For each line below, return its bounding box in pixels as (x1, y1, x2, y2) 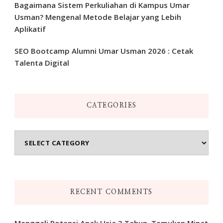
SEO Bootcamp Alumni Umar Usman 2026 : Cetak (14, 45, 193, 56)
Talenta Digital (14, 57, 69, 68)
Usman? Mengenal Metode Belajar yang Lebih (14, 11, 181, 22)
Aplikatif (14, 23, 46, 34)
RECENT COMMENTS (70, 188, 153, 196)
